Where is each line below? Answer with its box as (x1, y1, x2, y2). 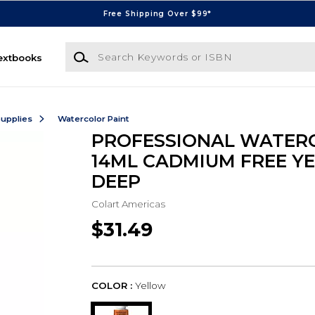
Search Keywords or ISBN (64, 43, 191, 55)
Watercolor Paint (57, 113, 129, 124)
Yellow (134, 280, 166, 292)
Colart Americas (91, 198, 165, 210)
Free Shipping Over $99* (103, 8, 212, 18)
